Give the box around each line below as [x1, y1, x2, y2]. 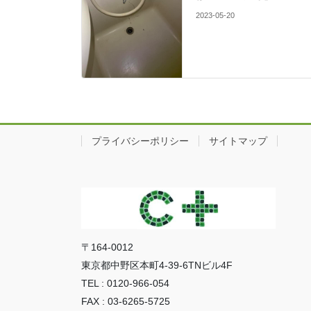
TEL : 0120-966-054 [81, 277, 169, 289]
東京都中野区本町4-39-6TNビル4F [81, 259, 233, 271]
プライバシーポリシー [92, 135, 189, 147]
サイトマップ [209, 135, 267, 147]
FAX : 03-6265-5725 [81, 295, 170, 307]
